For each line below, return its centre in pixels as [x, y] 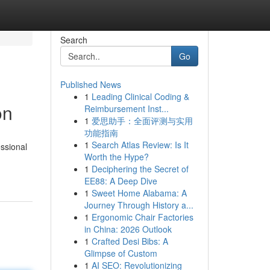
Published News [90, 84]
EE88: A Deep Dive [121, 181]
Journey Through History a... [139, 205]
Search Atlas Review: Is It [140, 145]
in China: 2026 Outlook [128, 229]
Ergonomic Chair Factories [142, 217]
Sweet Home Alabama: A [139, 193]
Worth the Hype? [116, 157]
